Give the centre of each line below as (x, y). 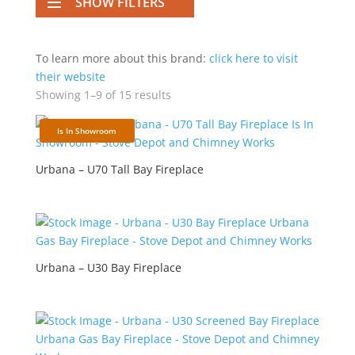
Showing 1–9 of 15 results (103, 95)
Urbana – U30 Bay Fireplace (108, 268)
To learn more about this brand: (122, 58)
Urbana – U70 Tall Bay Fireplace (119, 169)
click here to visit (253, 58)
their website (70, 76)
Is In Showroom (87, 131)
